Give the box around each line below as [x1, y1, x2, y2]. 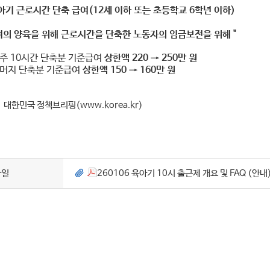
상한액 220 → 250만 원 [104, 52, 197, 64]
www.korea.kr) [80, 100, 143, 110]
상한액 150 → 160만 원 [83, 64, 175, 76]
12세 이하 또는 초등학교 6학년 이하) [93, 5, 235, 16]
